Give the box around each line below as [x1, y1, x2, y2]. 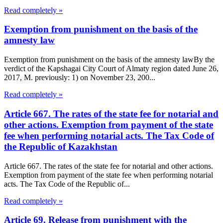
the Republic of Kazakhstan [4, 141, 117, 152]
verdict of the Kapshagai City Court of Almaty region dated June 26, [4, 64, 219, 73]
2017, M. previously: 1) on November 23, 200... [4, 73, 155, 82]
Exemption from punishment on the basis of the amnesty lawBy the [4, 55, 215, 64]
